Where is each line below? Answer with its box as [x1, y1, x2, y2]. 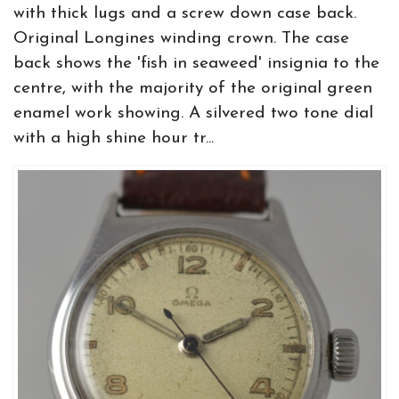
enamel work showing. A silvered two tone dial [13, 105, 373, 122]
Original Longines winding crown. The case [13, 30, 349, 47]
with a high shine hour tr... [13, 130, 214, 147]
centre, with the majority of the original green [13, 80, 372, 97]
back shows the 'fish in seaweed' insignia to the [13, 55, 379, 72]
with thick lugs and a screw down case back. [13, 5, 356, 22]
